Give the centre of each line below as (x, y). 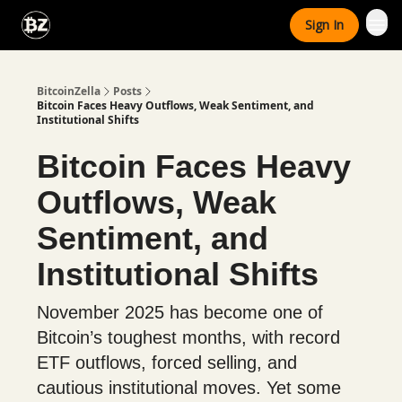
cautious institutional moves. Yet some (189, 388)
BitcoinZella (69, 91)
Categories (99, 21)
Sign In (324, 25)
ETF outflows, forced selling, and (167, 363)
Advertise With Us (203, 26)
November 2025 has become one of (180, 312)
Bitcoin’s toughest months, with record (188, 337)
